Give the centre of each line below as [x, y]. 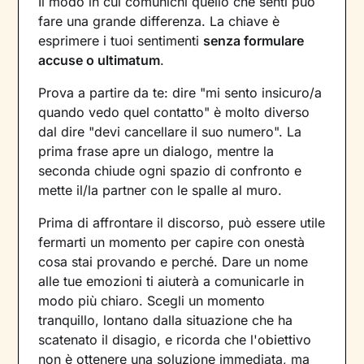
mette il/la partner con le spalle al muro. [160, 190]
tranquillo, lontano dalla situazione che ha [166, 320]
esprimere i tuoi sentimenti [121, 40]
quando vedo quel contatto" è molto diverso [174, 112]
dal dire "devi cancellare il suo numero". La [170, 131]
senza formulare [254, 40]
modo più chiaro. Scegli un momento [152, 300]
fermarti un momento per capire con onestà [172, 242]
